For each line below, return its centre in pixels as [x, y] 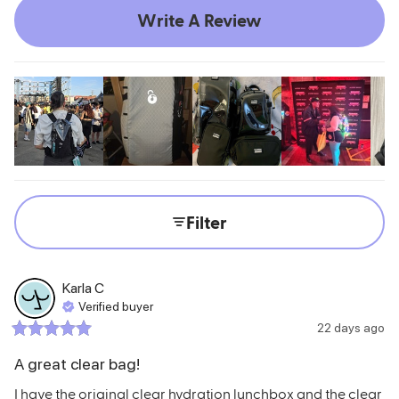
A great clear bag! [77, 363]
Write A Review [199, 20]
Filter [207, 222]
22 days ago [351, 327]
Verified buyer [116, 307]
